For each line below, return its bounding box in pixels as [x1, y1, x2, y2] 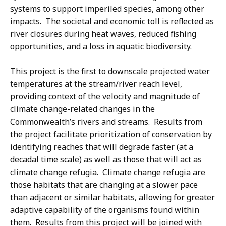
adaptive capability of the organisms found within [10, 204, 199, 216]
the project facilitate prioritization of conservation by [10, 129, 212, 140]
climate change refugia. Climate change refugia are [10, 166, 205, 178]
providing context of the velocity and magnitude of [10, 91, 200, 102]
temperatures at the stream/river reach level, [10, 78, 182, 90]
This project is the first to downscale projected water [10, 66, 210, 77]
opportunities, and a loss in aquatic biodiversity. [10, 41, 196, 52]
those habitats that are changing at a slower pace [10, 179, 198, 191]
